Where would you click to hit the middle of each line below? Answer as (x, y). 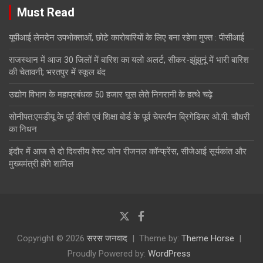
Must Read (46, 12)
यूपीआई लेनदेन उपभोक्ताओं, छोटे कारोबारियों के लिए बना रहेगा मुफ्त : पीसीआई (127, 37)
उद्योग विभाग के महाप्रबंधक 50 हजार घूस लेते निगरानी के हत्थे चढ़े (111, 94)
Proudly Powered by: (108, 253)
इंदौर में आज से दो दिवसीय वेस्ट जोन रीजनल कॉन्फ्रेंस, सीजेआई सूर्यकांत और (128, 151)
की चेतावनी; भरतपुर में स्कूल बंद (57, 72)
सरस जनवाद (107, 238)
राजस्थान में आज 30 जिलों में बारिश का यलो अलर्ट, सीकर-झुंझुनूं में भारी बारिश (129, 60)
